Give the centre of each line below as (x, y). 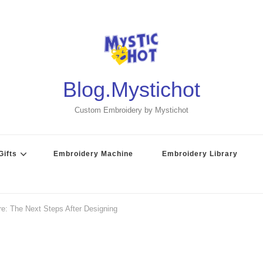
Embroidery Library (200, 154)
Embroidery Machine (93, 154)
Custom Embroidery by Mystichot (131, 110)
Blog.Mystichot (131, 90)
